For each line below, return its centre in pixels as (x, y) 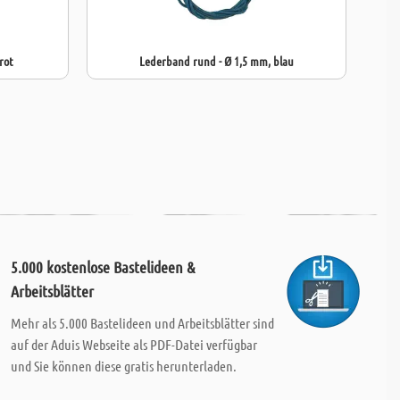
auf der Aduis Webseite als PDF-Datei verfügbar (133, 344)
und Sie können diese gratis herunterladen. (123, 366)
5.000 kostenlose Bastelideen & (102, 267)
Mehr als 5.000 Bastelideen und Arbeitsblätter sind (142, 323)
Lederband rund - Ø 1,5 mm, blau (217, 61)
